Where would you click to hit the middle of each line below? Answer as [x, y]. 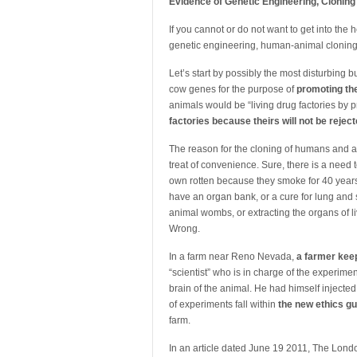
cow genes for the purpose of [233, 89]
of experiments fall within [224, 304]
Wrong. [184, 229]
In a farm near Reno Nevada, [233, 257]
